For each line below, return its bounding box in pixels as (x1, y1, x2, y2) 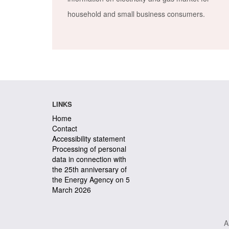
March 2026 (52, 185, 91, 195)
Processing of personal (52, 144, 126, 154)
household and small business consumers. (67, 9, 205, 19)
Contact (52, 123, 77, 133)
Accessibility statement (52, 133, 125, 144)
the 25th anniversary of (52, 164, 127, 174)
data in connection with (52, 154, 126, 164)
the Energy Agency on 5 (52, 174, 130, 185)
